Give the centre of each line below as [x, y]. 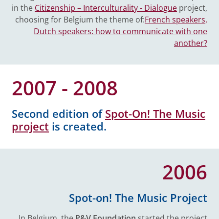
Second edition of [58, 114]
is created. [78, 126]
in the [23, 8]
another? [191, 43]
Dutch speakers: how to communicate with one [120, 31]
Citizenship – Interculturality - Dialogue [106, 8]
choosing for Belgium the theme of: [80, 20]
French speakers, [176, 20]
